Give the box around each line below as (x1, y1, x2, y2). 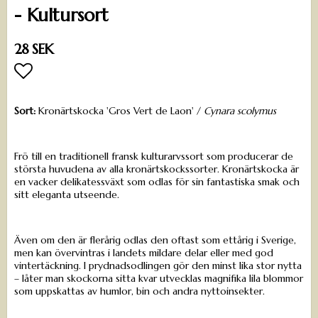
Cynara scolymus (204, 104, 276, 118)
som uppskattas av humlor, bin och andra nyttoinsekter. (14, 285, 265, 298)
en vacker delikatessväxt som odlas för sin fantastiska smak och (14, 175, 300, 189)
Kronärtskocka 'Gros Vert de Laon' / (35, 104, 204, 118)
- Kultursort (14, 4, 109, 27)
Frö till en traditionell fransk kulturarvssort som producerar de (14, 150, 293, 163)
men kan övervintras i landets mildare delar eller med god (14, 246, 273, 260)
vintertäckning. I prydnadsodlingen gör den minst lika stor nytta (14, 259, 302, 273)
